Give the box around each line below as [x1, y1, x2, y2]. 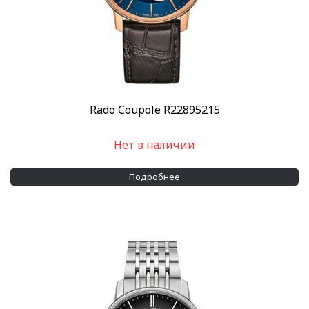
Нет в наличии [114, 137, 195, 152]
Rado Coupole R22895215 [89, 101, 220, 117]
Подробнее [129, 170, 180, 183]
